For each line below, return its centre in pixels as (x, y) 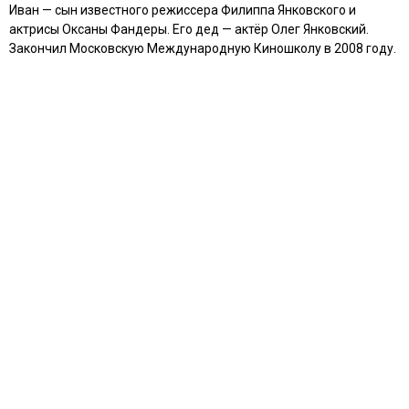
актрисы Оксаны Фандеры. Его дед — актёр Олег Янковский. (189, 29)
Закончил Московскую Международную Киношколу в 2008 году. (203, 48)
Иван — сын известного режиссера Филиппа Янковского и (183, 10)
